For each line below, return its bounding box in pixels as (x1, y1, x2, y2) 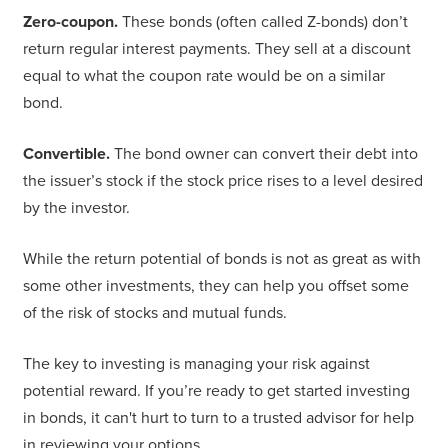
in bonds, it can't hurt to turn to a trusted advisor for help (23, 408, 414, 429)
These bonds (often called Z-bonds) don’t (118, 12, 408, 33)
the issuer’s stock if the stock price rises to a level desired (23, 171, 423, 192)
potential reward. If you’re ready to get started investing (23, 381, 410, 402)
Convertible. (23, 144, 110, 165)
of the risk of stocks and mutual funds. (23, 303, 291, 324)
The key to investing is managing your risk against (23, 354, 370, 375)
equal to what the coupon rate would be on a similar (23, 66, 385, 87)
